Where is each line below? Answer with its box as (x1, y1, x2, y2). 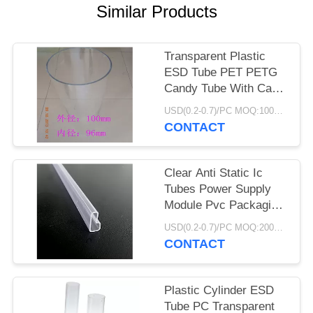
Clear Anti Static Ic (164, 166, 263, 180)
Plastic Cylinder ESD (164, 283, 275, 297)
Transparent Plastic (164, 50, 266, 64)
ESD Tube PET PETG (164, 66, 278, 80)
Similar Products (96, 2, 217, 22)
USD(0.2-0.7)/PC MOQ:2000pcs (274, 223, 284, 233)
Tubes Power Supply (164, 182, 272, 196)
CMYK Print (164, 98, 226, 112)
